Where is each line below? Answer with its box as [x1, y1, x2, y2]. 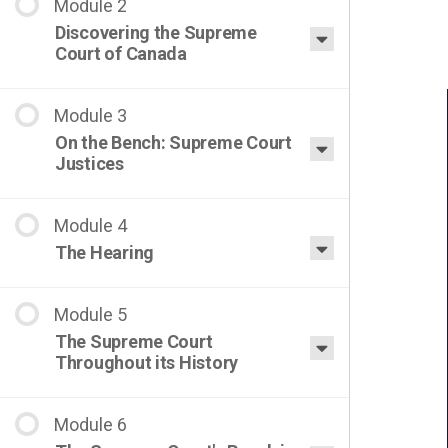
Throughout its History [55, 352, 239, 373]
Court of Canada [55, 43, 187, 64]
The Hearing [55, 242, 155, 263]
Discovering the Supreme [55, 22, 257, 43]
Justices [55, 153, 124, 174]
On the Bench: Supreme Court [55, 132, 292, 153]
